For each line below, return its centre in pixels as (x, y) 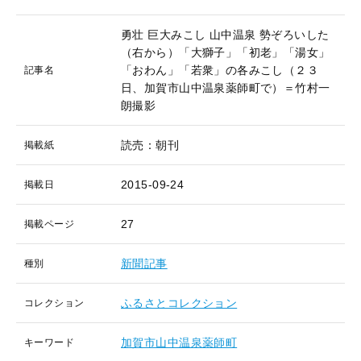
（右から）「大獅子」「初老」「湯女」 (226, 52)
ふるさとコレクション (179, 303)
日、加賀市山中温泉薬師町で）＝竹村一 (226, 88)
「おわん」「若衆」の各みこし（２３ (220, 70)
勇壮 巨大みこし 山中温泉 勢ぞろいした (225, 35)
